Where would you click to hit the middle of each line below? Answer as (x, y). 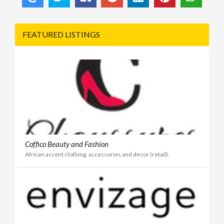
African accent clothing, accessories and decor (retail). (97, 154)
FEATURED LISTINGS (61, 34)
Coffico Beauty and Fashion (67, 144)
